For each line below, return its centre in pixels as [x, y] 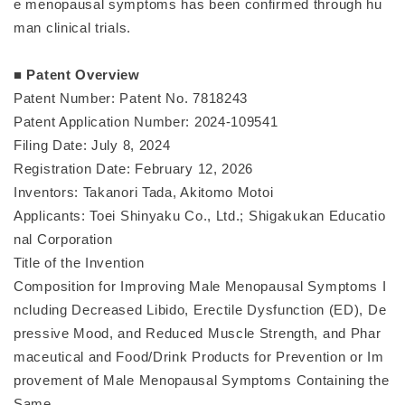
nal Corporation [63, 239]
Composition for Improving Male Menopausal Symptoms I [200, 286]
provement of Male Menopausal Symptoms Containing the [202, 380]
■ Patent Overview [77, 75]
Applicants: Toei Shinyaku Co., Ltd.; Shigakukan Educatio [200, 216]
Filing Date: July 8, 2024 [92, 145]
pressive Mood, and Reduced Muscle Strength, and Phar [198, 333]
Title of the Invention [79, 263]
